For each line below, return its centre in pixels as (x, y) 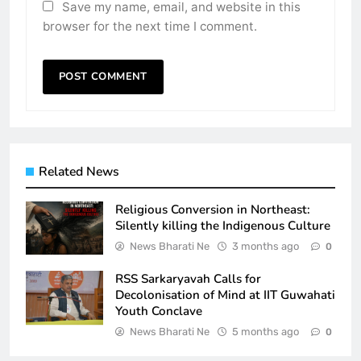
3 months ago (266, 246)
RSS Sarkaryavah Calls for (188, 278)
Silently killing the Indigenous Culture (223, 225)
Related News (79, 171)
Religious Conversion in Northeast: (213, 209)
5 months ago (266, 331)
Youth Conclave (159, 311)
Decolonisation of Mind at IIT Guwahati (225, 295)
